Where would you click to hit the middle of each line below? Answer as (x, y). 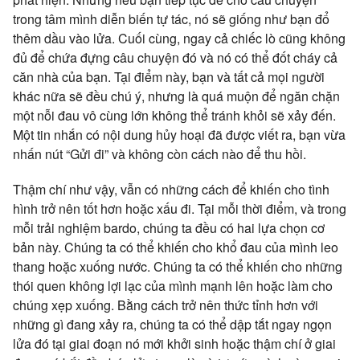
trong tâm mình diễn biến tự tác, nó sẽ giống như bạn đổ (171, 18)
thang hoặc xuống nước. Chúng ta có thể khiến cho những (178, 266)
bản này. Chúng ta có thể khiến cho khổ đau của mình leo (176, 247)
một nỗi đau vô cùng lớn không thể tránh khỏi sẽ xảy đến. (174, 115)
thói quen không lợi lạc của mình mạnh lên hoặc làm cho (173, 285)
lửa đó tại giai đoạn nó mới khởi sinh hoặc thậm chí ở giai (174, 343)
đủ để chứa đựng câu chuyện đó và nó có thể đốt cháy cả (175, 57)
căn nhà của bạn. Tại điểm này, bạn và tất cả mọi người (169, 76)
